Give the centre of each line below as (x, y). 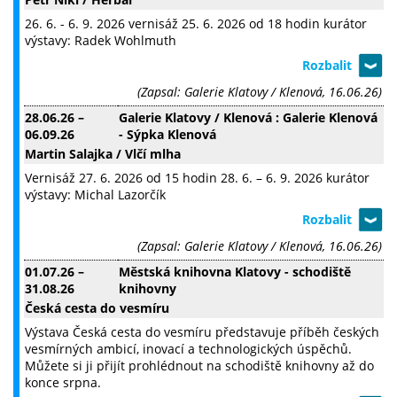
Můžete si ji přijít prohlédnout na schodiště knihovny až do (199, 366)
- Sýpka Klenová (167, 135)
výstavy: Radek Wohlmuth (101, 41)
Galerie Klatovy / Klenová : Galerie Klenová (248, 118)
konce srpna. (63, 383)
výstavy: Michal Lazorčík (95, 195)
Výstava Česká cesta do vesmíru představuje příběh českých (202, 332)
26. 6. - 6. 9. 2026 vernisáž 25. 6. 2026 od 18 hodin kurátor (196, 24)
